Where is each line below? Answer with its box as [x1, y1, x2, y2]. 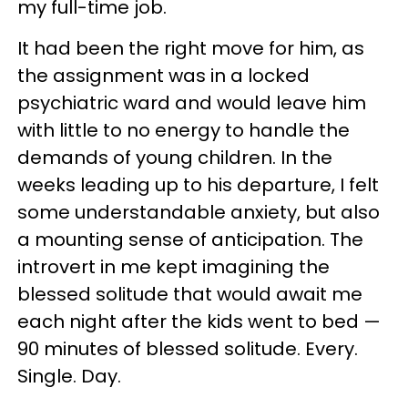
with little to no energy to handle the [17, 117, 350, 143]
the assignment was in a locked [17, 63, 310, 88]
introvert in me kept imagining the [17, 254, 330, 280]
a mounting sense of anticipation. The [17, 227, 363, 252]
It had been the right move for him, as [17, 36, 364, 61]
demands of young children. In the [17, 145, 332, 170]
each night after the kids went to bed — [17, 309, 381, 334]
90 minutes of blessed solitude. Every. [17, 336, 358, 362]
